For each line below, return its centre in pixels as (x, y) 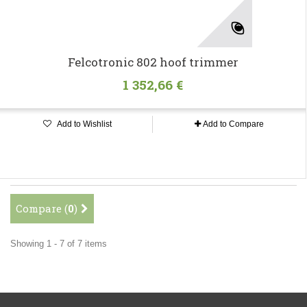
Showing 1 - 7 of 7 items (59, 244)
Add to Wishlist (83, 124)
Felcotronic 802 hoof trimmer (153, 62)
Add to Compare (233, 124)
